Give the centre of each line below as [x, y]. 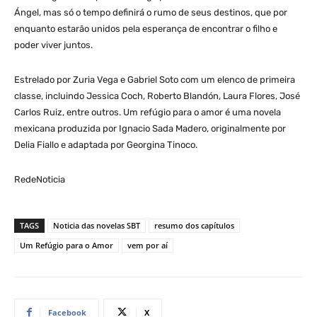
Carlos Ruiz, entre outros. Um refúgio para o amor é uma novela [148, 112]
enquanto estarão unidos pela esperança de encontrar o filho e [146, 28]
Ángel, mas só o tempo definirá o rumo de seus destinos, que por [151, 12]
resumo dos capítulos [194, 225]
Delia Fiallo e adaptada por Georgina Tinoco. [106, 144]
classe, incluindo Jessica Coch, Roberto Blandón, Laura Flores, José [157, 96]
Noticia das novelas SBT [97, 225]
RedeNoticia [40, 179]
